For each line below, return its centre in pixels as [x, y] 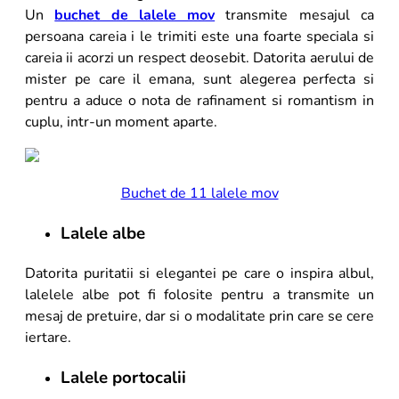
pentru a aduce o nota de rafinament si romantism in [199, 101]
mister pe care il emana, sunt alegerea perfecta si [199, 80]
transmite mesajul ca [295, 16]
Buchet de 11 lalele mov [199, 194]
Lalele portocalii [123, 377]
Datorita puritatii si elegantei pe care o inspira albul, [199, 273]
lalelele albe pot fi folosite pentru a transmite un [199, 294]
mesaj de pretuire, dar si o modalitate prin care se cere [199, 316]
